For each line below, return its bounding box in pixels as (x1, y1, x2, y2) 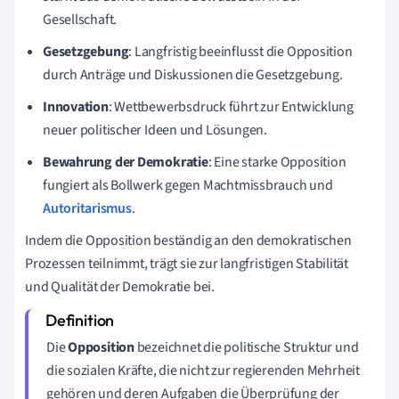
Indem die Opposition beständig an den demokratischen (25, 230, 352, 250)
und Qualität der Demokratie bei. (25, 276, 215, 297)
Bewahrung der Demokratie (43, 151, 208, 172)
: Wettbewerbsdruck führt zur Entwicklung (108, 96, 354, 117)
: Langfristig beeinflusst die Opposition (128, 41, 353, 61)
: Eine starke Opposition (208, 151, 346, 172)
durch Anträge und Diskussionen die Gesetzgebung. (43, 64, 343, 85)
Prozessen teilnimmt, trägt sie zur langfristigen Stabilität (25, 253, 349, 273)
